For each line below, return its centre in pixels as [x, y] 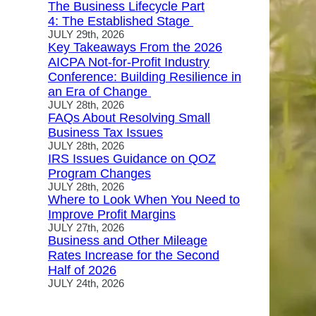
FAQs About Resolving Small [129, 118]
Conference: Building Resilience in [145, 77]
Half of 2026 [82, 270]
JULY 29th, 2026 [86, 35]
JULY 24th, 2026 [86, 284]
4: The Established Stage [121, 21]
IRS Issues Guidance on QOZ [132, 159]
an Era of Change [99, 92]
